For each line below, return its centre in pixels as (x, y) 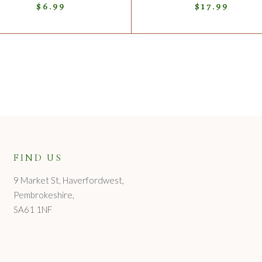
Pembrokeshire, (44, 195)
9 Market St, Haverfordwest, (69, 180)
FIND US (38, 158)
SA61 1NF (33, 210)
